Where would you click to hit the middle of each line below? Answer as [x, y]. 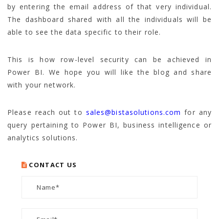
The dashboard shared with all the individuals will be [109, 19]
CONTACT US [53, 164]
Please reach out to [47, 112]
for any [196, 112]
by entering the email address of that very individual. [109, 6]
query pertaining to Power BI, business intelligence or [109, 125]
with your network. [42, 85]
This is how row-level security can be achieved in [109, 59]
